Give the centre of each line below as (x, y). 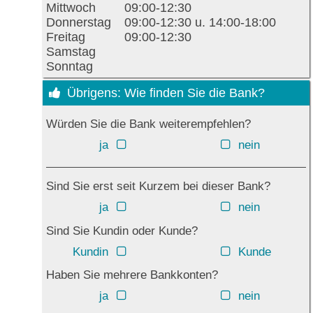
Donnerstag (79, 23)
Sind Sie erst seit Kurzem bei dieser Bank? (158, 187)
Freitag (66, 37)
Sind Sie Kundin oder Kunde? (122, 231)
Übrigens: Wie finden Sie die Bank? (166, 93)
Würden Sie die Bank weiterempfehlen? (148, 124)
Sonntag (70, 67)
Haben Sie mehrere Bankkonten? (132, 275)
